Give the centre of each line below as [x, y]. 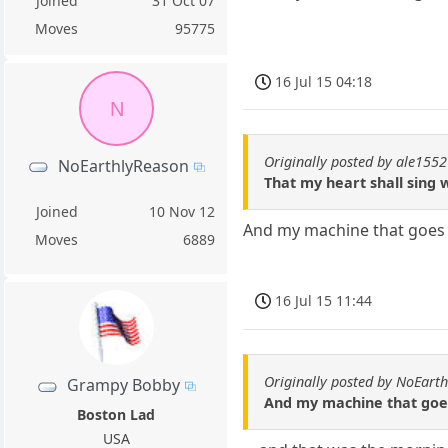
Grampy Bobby [124, 385]
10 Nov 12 [182, 211]
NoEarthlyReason [124, 165]
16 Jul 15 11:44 [324, 301]
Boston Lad [116, 415]
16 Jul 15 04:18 [324, 81]
